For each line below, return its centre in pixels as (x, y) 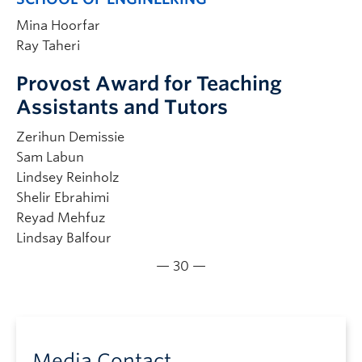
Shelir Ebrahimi (63, 198)
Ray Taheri (48, 46)
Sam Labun (50, 158)
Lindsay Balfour (64, 238)
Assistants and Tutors (122, 107)
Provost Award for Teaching (149, 84)
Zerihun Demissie (70, 137)
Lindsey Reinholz (68, 178)
